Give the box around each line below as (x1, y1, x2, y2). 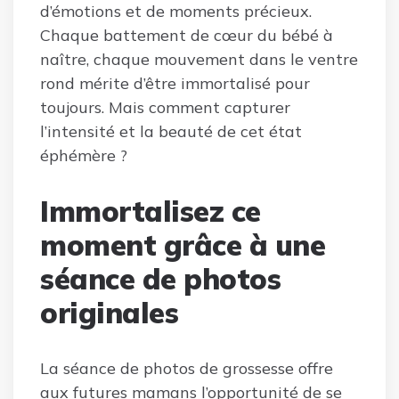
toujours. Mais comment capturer (40, 97, 290, 118)
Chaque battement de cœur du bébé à (40, 25, 333, 46)
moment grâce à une (40, 227, 325, 264)
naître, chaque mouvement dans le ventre (40, 49, 358, 70)
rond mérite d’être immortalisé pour (40, 73, 310, 94)
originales (40, 295, 178, 331)
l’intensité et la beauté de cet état (40, 121, 302, 142)
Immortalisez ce (40, 193, 261, 230)
